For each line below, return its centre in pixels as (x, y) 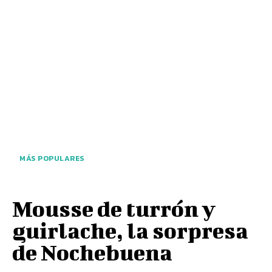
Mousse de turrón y (114, 208)
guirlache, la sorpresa (130, 230)
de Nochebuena (92, 252)
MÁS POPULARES (52, 158)
